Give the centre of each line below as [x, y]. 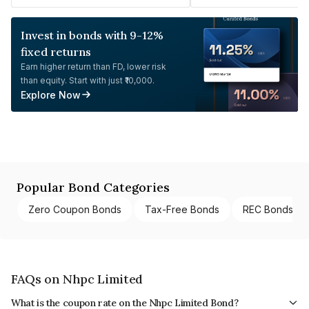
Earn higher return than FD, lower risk [93, 66]
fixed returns [56, 51]
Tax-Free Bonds [182, 209]
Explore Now [51, 94]
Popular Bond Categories [93, 187]
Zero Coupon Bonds [75, 209]
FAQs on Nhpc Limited [77, 279]
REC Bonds [268, 209]
